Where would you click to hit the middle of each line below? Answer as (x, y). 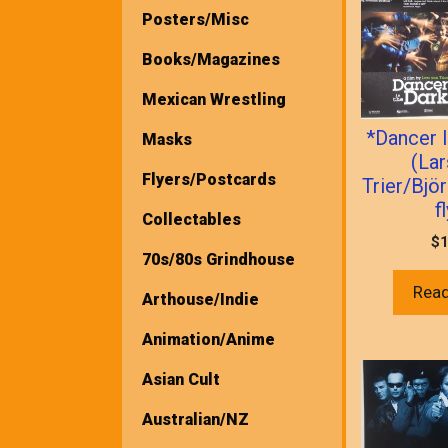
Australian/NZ (195, 419)
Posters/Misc (195, 19)
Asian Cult (181, 379)
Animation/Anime (208, 339)
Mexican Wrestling (214, 99)
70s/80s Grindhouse (218, 259)
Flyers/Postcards (209, 179)
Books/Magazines (211, 59)
